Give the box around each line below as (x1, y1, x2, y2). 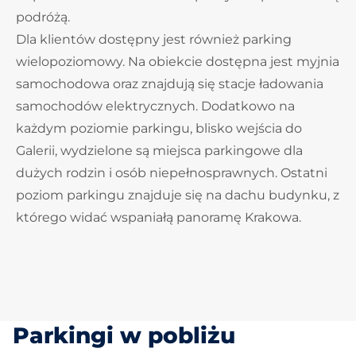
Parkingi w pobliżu (13, 322, 235, 349)
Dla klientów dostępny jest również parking (16, 32, 292, 47)
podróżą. (16, 10, 70, 25)
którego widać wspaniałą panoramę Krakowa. (16, 210, 301, 225)
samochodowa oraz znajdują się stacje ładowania (16, 76, 323, 91)
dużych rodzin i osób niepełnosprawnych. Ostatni (16, 165, 327, 180)
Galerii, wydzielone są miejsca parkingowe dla (16, 143, 303, 158)
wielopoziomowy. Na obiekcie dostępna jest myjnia (16, 54, 339, 69)
